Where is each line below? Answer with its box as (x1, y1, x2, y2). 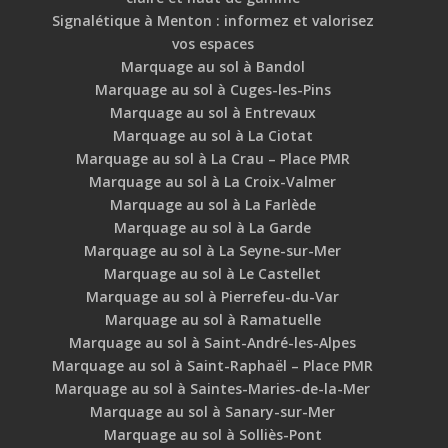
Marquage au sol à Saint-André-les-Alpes (69, 333, 357, 353)
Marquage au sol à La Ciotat (112, 126, 313, 146)
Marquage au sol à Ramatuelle (104, 310, 321, 330)
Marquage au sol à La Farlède (109, 195, 316, 215)
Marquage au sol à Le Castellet (104, 264, 322, 284)
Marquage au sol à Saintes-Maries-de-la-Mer (55, 379, 371, 399)
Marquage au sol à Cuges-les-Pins (94, 80, 331, 100)
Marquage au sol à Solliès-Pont (103, 425, 322, 445)
